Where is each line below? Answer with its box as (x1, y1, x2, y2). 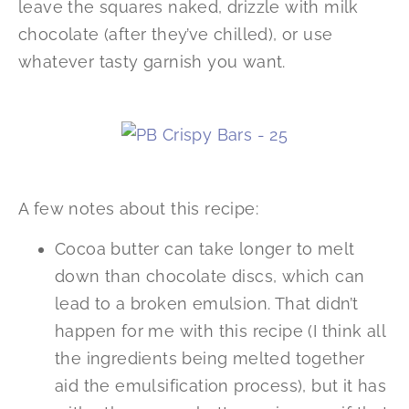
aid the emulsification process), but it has (55, 376, 387, 396)
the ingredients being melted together (55, 349, 365, 369)
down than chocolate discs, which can (55, 267, 365, 287)
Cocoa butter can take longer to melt (55, 239, 355, 259)
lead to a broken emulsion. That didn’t (55, 294, 359, 314)
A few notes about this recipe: (18, 198, 258, 218)
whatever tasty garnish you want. (18, 52, 286, 72)
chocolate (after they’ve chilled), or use (18, 25, 333, 45)
